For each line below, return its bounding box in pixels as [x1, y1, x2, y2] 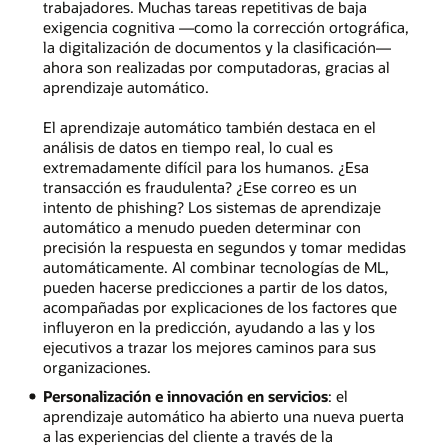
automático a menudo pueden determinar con [42, 217, 361, 238]
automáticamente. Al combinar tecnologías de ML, [42, 257, 389, 278]
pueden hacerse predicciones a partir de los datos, [42, 277, 388, 298]
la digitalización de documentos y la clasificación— [42, 37, 391, 58]
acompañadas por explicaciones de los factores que [42, 297, 397, 318]
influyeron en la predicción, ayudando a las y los [42, 317, 375, 338]
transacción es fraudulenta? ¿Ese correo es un [42, 177, 357, 198]
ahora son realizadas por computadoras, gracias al [42, 57, 390, 78]
